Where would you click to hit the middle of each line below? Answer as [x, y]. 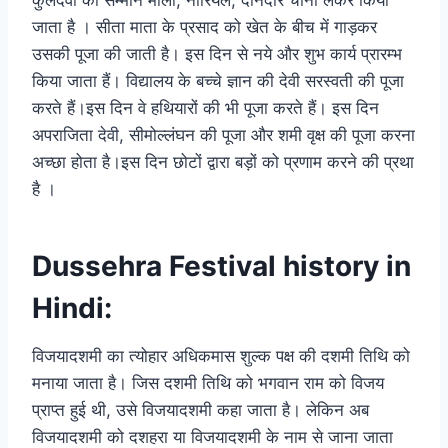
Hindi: [72, 308]
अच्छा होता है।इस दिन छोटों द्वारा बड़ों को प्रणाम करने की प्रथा [223, 162]
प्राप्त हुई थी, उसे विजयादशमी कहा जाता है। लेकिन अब [200, 410]
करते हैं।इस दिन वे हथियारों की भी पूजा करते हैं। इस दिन [205, 108]
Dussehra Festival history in [221, 266]
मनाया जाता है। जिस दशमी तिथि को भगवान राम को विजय [208, 383]
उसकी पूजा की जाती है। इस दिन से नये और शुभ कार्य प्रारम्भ [217, 54]
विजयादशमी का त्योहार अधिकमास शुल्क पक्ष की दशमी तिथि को [221, 356]
